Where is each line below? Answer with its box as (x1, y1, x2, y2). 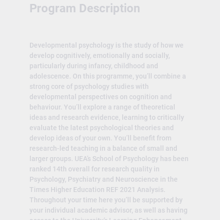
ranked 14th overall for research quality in (29, 165, 160, 173)
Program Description (29, 1, 140, 15)
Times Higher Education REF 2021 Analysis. (29, 185, 165, 193)
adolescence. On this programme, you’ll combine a (29, 72, 186, 80)
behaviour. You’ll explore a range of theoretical (29, 103, 175, 111)
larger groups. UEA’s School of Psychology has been (29, 154, 189, 163)
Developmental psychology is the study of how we (29, 41, 184, 49)
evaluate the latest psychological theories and (29, 123, 174, 132)
